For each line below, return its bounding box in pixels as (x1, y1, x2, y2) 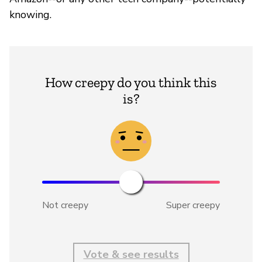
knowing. (9, 7, 51, 22)
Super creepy (166, 198, 220, 212)
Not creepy (42, 198, 88, 212)
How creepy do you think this (45, 73, 217, 91)
